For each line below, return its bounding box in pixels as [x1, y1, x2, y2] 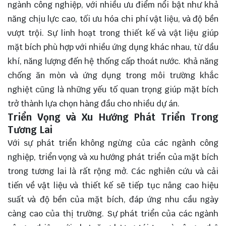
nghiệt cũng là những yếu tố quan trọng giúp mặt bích [8, 84, 218, 95]
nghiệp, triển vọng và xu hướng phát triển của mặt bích [8, 151, 218, 162]
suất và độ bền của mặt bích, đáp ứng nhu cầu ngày [8, 194, 218, 205]
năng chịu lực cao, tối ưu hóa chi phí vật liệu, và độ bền [8, 13, 218, 24]
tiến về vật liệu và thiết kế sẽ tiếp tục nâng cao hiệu [8, 180, 218, 191]
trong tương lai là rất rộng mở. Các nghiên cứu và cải [8, 165, 218, 177]
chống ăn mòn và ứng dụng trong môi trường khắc [8, 70, 218, 81]
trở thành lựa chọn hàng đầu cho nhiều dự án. [8, 98, 180, 109]
